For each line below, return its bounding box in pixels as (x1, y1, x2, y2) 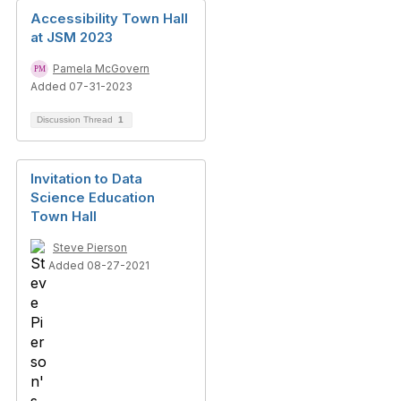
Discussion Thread (37, 115, 115, 124)
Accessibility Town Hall (30, 10, 188, 27)
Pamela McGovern (53, 62, 149, 75)
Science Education (30, 189, 155, 206)
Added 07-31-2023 (30, 80, 132, 93)
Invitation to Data (30, 170, 142, 187)
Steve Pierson (53, 241, 127, 254)
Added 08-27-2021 (48, 259, 149, 272)
